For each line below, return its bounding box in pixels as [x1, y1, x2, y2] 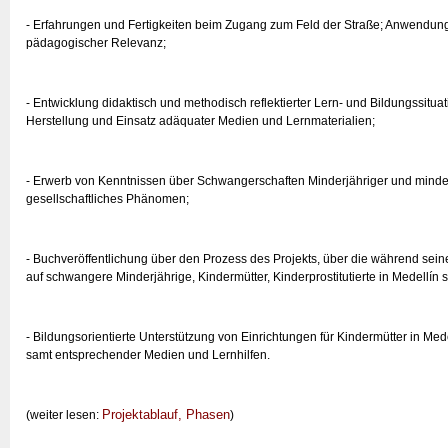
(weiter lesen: [26, 408, 102, 422]
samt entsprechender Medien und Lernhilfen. [26, 348, 270, 362]
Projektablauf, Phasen [102, 407, 230, 422]
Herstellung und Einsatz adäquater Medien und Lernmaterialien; [26, 114, 375, 128]
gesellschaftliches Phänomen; [26, 192, 189, 206]
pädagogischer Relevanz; [26, 36, 166, 50]
